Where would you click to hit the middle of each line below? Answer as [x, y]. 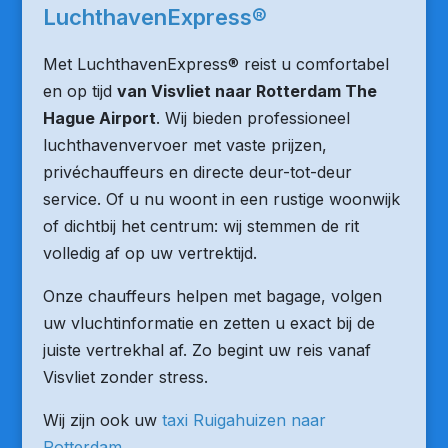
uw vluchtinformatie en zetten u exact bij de [208, 323]
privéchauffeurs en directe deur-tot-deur [197, 172]
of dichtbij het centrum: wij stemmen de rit [200, 226]
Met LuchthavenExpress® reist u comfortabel [215, 64]
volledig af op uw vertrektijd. [149, 253]
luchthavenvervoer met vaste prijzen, [184, 145]
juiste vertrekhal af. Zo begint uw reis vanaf [206, 350]
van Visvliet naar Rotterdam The [246, 91]
